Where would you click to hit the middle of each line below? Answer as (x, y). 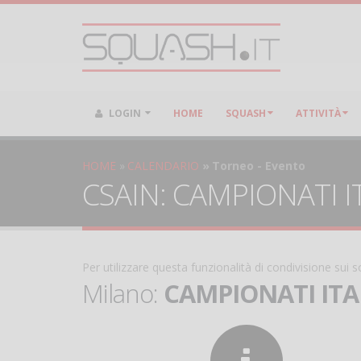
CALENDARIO (163, 166)
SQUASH (246, 113)
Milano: (123, 293)
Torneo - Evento (259, 166)
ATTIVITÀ (318, 113)
